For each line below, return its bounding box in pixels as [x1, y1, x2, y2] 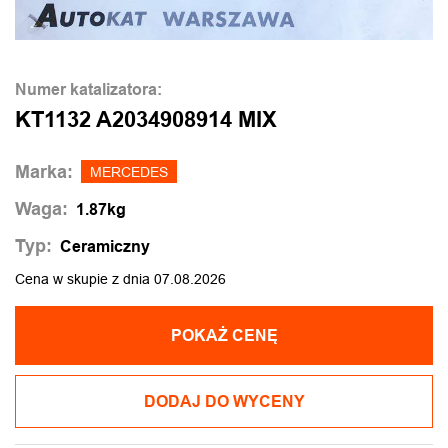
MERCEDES [90, 164, 168, 180]
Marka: [15, 161, 73, 182]
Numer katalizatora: [15, 81, 162, 98]
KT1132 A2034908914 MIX [15, 107, 277, 132]
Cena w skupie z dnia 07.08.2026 [15, 271, 226, 287]
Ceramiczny [60, 237, 150, 255]
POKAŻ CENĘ [170, 327, 278, 344]
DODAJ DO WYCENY [143, 393, 305, 410]
